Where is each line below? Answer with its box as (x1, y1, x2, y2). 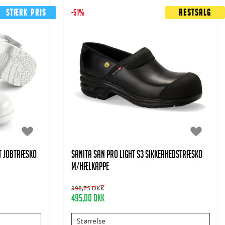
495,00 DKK (71, 193, 104, 205)
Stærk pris (6, 8, 46, 19)
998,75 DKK (71, 183, 104, 192)
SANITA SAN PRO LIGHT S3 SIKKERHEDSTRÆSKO (71, 149, 202, 162)
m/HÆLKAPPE (71, 161, 109, 174)
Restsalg (178, 8, 211, 19)
